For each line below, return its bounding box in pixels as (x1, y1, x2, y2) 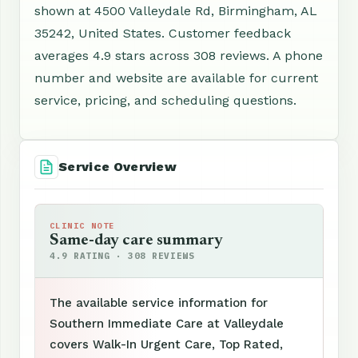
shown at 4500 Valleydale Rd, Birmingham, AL (34, 2, 317, 18)
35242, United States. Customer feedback (34, 25, 291, 41)
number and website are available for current (34, 70, 318, 86)
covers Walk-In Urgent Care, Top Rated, (50, 336, 283, 352)
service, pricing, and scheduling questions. (34, 92, 296, 108)
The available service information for (50, 295, 268, 310)
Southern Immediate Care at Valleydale (50, 316, 284, 331)
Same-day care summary (50, 232, 223, 249)
